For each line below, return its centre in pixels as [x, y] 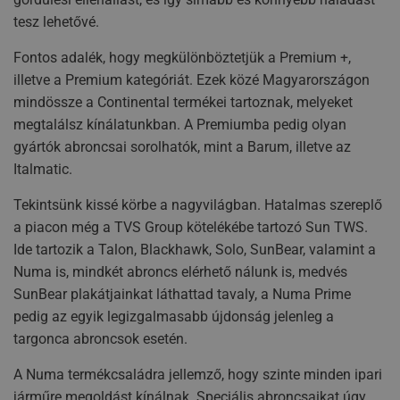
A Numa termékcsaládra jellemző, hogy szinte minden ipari [198, 375]
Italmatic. [43, 170]
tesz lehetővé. [56, 22]
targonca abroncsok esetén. [100, 339]
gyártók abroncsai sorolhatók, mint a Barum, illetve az [182, 147]
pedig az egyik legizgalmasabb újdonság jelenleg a [174, 317]
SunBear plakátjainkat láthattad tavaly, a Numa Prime [182, 295]
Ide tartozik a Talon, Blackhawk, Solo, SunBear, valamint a [195, 250]
